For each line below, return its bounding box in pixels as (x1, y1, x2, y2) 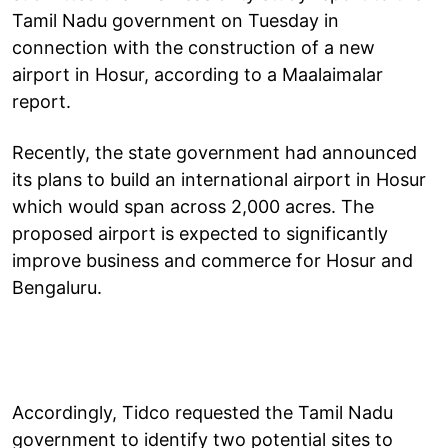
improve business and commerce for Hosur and (12, 249, 413, 271)
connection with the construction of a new (12, 36, 375, 58)
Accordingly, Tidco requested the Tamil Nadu (12, 401, 393, 423)
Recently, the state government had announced (12, 141, 417, 163)
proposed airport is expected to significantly (12, 222, 388, 244)
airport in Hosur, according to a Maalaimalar (12, 63, 383, 85)
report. (12, 90, 71, 112)
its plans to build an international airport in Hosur (12, 168, 426, 190)
